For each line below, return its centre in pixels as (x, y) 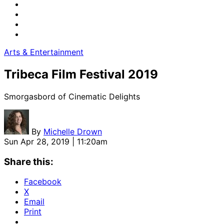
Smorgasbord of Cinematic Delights (72, 96)
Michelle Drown (73, 131)
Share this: (29, 161)
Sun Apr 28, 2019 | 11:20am (56, 141)
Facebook (43, 182)
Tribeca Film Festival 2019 (81, 74)
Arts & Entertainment (44, 52)
